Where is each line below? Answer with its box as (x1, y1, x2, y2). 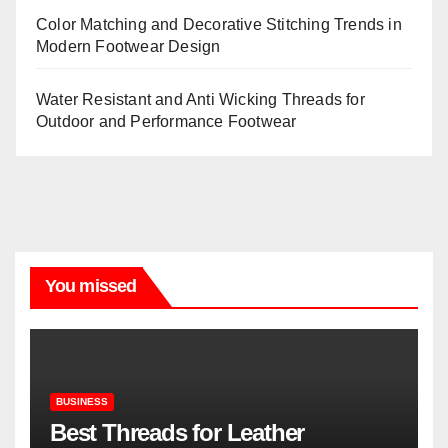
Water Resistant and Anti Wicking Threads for (36, 90, 365, 108)
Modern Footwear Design (36, 37, 221, 55)
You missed (45, 275, 136, 296)
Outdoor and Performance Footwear (36, 112, 297, 130)
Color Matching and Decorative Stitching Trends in (36, 15, 402, 33)
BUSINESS (56, 396, 108, 408)
